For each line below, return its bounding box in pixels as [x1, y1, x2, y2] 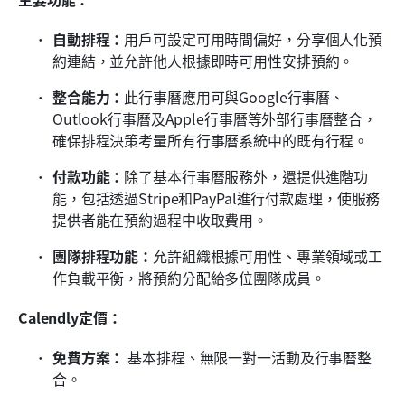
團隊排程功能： [52, 244, 154, 267]
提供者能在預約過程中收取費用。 [52, 208, 268, 231]
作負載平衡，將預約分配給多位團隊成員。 [52, 266, 325, 288]
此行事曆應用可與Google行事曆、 [124, 85, 345, 108]
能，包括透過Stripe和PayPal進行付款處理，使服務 [52, 186, 381, 209]
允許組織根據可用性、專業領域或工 [153, 244, 383, 267]
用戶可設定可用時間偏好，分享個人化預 [124, 27, 383, 50]
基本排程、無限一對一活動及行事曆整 [124, 345, 372, 368]
